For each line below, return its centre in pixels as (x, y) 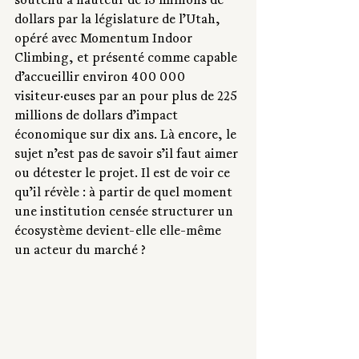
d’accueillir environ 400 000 (101, 79)
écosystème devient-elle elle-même (119, 233)
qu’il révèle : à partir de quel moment (125, 194)
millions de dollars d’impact (98, 117)
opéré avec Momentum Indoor (105, 40)
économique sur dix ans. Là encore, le (127, 137)
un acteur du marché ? (80, 252)
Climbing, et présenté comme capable (127, 60)
